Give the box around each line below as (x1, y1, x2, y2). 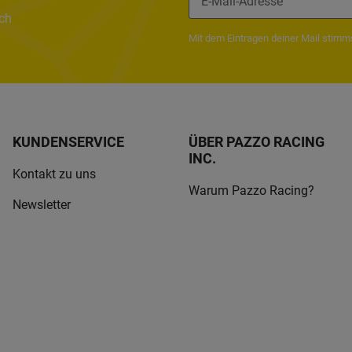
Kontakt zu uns (13, 167, 96, 182)
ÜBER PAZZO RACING (189, 134, 324, 150)
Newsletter (13, 196, 71, 212)
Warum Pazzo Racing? (189, 183, 314, 199)
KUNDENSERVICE (13, 134, 124, 150)
